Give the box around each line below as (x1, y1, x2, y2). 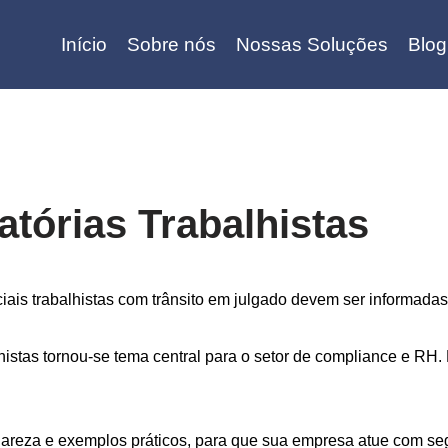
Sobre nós (126, 34, 216, 55)
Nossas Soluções (235, 34, 388, 55)
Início (60, 34, 107, 55)
